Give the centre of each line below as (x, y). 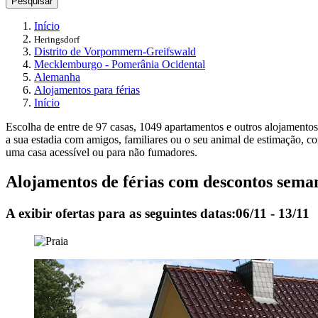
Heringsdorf (57, 39)
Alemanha (57, 77)
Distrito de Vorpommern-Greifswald (115, 51)
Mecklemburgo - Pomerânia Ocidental (120, 64)
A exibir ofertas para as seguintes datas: (121, 214)
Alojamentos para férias (87, 89)
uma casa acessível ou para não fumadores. (102, 152)
